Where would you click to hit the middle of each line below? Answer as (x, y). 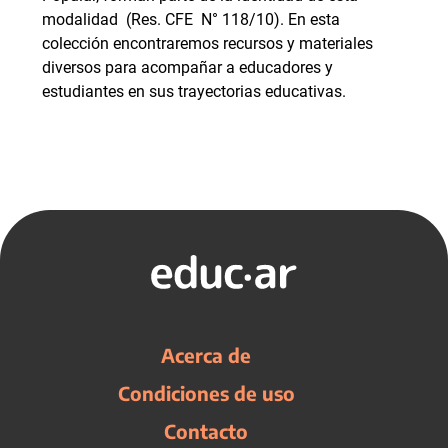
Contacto (206, 430)
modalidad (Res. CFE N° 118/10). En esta (191, 19)
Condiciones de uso (206, 392)
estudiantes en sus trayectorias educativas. (194, 91)
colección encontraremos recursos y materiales (207, 43)
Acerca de (206, 354)
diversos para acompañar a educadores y (187, 67)
